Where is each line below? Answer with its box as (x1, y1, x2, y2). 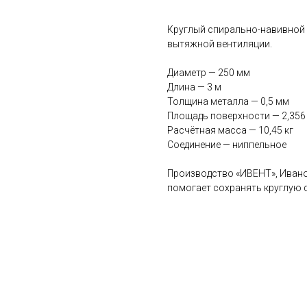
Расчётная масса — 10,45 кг (167, 125, 293, 136)
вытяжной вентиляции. (167, 38, 272, 50)
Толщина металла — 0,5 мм (167, 96, 289, 108)
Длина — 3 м (167, 82, 221, 93)
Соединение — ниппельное (167, 139, 286, 151)
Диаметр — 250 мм (167, 67, 250, 79)
